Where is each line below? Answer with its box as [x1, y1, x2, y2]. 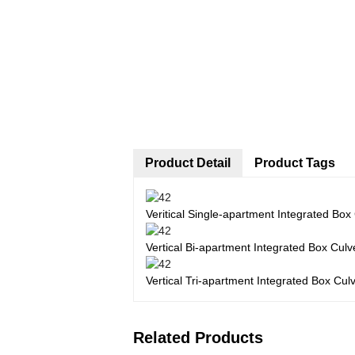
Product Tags [254, 156, 335, 170]
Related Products [133, 329, 263, 346]
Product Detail [145, 156, 231, 170]
